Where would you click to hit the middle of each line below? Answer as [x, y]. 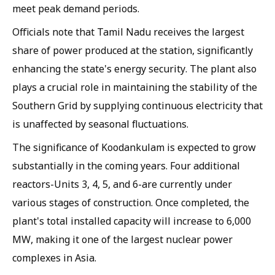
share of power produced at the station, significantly [133, 50]
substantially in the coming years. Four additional [126, 166]
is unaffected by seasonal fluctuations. [100, 124]
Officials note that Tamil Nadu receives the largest [128, 32]
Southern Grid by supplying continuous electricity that [137, 106]
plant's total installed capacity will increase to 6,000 [132, 221]
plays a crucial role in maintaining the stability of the [135, 87]
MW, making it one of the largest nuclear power [122, 239]
